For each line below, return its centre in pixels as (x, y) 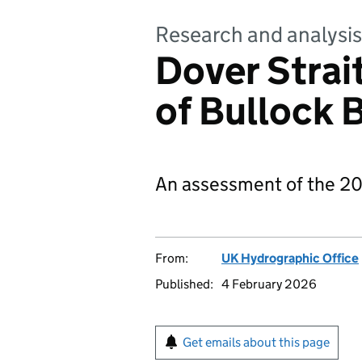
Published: (184, 284)
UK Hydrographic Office (290, 258)
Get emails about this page (256, 342)
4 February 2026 (269, 284)
